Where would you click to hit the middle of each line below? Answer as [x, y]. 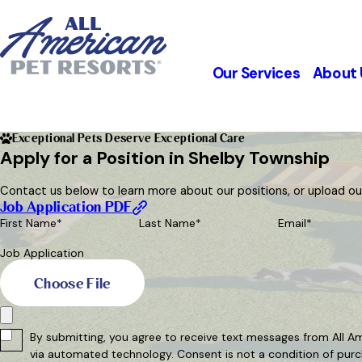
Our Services [256, 74]
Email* [295, 223]
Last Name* [170, 223]
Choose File [72, 284]
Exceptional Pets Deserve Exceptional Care [128, 138]
